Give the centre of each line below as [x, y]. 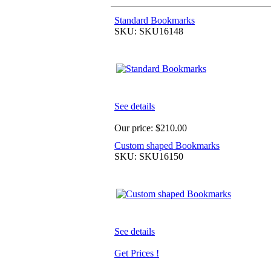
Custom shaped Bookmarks [167, 145]
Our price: [135, 128]
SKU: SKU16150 [149, 156]
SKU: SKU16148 [149, 31]
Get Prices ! [137, 253]
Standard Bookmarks [155, 20]
